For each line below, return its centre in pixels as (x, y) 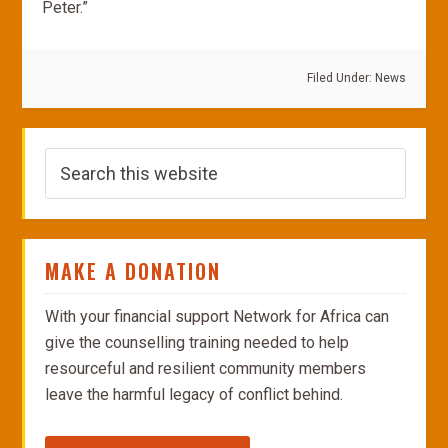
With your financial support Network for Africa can (217, 316)
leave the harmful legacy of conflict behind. (194, 394)
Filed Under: (340, 78)
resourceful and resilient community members (206, 368)
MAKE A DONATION (133, 271)
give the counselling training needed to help (197, 342)
